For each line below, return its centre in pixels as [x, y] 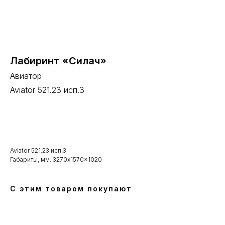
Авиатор [26, 76]
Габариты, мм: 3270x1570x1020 [56, 159]
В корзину [99, 118]
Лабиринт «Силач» [58, 61]
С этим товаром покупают [71, 189]
